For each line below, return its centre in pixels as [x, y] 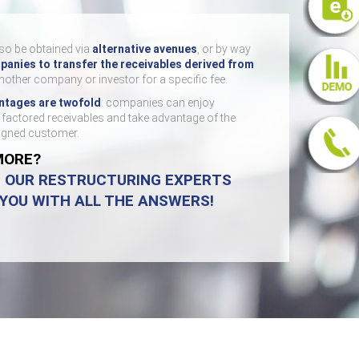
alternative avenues [145, 49]
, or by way [224, 49]
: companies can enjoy [158, 103]
